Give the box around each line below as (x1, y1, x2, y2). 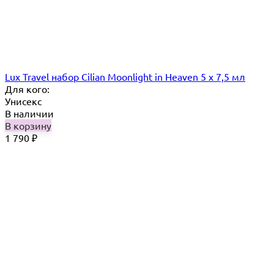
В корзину (5, 119, 51, 132)
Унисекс (5, 95, 42, 108)
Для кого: (5, 83, 50, 95)
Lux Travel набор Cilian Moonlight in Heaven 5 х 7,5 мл (5, 70, 245, 83)
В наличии (5, 107, 54, 120)
